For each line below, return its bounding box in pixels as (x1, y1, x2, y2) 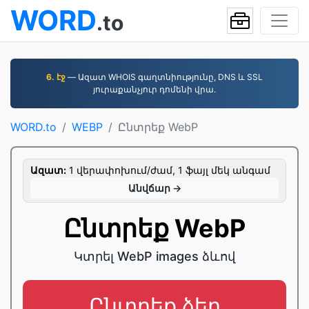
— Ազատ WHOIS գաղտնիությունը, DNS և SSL (66, 72, 263, 82)
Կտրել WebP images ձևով (74, 249, 235, 263)
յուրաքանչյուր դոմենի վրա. (93, 84, 216, 94)
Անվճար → (128, 182, 181, 194)
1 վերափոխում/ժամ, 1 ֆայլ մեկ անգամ (66, 164, 270, 176)
